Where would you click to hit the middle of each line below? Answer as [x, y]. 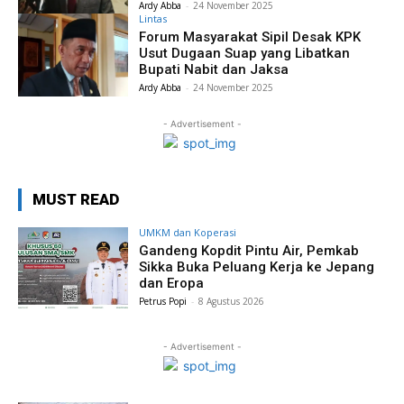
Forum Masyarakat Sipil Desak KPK [250, 37]
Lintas [153, 19]
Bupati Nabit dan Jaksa [214, 70]
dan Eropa [172, 284]
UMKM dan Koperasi [188, 233]
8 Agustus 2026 [232, 302]
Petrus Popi [163, 302]
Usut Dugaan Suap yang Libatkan [245, 54]
